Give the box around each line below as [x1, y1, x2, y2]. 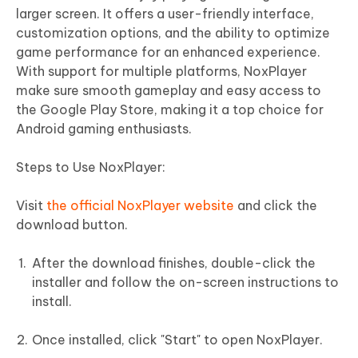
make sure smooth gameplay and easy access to [16, 82, 321, 99]
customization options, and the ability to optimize [16, 25, 330, 42]
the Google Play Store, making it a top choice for [16, 101, 324, 118]
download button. [16, 217, 128, 233]
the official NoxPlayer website [46, 197, 234, 214]
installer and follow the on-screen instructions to [32, 274, 339, 291]
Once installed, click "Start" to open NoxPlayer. [32, 332, 323, 348]
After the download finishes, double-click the [32, 255, 316, 272]
